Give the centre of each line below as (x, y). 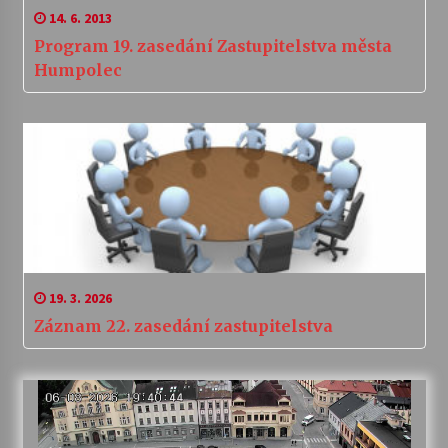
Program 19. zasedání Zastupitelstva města (212, 46)
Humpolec (77, 70)
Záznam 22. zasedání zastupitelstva (183, 326)
